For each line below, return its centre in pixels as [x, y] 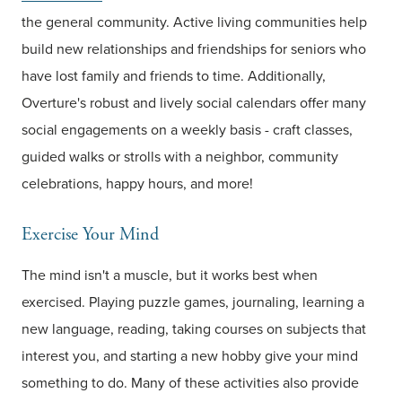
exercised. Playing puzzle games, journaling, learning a [193, 302]
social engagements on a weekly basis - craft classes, [187, 130]
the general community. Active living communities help [194, 22]
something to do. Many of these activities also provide [190, 383]
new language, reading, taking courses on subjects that [194, 329]
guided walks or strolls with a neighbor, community [180, 157]
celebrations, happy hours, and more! [137, 184]
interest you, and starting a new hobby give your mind [190, 356]
